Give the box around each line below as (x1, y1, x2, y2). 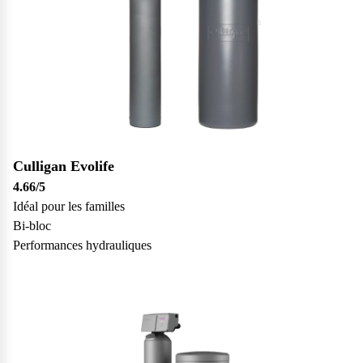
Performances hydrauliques (13, 237, 152, 252)
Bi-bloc (13, 218, 51, 233)
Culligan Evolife (13, 157, 114, 174)
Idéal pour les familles (13, 199, 125, 213)
